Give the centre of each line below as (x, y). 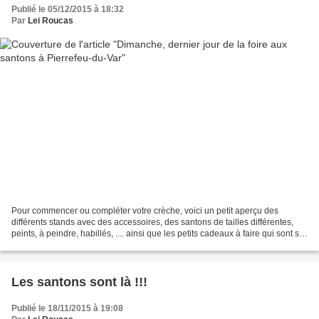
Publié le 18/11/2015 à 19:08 (67, 309)
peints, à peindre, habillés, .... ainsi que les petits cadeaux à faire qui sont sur (159, 234)
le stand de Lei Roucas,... (60, 245)
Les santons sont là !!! (79, 282)
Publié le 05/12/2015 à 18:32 (68, 9)
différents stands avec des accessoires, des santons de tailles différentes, (152, 223)
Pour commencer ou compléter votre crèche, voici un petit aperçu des (145, 211)
